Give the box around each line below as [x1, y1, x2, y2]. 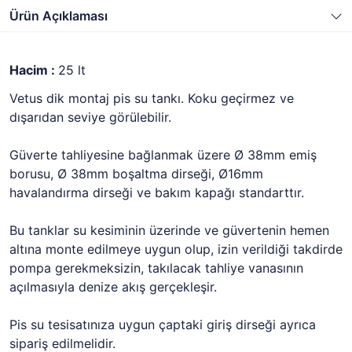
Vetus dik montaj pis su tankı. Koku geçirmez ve [9, 90, 294, 106]
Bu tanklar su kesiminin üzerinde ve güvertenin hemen [9, 222, 329, 238]
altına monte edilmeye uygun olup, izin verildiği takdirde [9, 241, 343, 257]
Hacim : [9, 62, 58, 78]
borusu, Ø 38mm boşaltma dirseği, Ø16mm [9, 166, 263, 181]
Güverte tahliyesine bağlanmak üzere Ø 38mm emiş [9, 147, 317, 163]
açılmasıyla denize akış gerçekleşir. [9, 279, 217, 295]
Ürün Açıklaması [9, 8, 108, 24]
